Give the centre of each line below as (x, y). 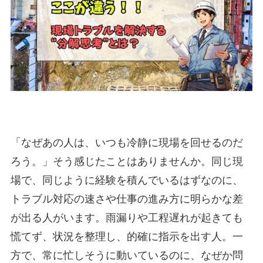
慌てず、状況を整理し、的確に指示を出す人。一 (127, 236)
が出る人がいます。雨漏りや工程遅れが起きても (127, 218)
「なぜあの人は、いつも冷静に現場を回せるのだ (127, 142)
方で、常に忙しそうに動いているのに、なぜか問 (127, 255)
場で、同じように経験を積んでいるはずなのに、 (127, 180)
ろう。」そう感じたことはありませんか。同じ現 (127, 161)
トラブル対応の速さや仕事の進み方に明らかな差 (127, 199)
